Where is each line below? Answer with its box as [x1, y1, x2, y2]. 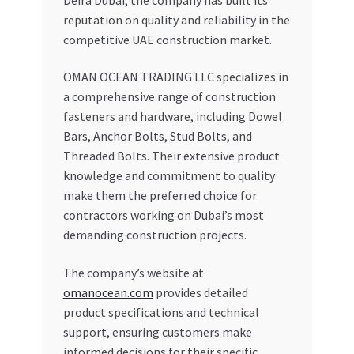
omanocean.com [62, 284, 153, 300]
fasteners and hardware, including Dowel [62, 108, 282, 125]
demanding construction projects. [62, 227, 247, 243]
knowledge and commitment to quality [62, 168, 275, 184]
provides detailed [153, 284, 248, 300]
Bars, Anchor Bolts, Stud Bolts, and [62, 128, 252, 145]
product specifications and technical [62, 303, 259, 320]
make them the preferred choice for [62, 187, 257, 204]
